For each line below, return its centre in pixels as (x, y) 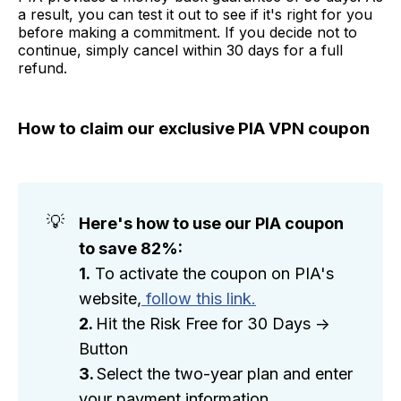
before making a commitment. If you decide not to (188, 32)
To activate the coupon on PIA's (212, 274)
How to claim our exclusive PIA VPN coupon (194, 128)
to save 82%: (131, 249)
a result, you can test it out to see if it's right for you (195, 14)
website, (110, 299)
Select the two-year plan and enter (225, 374)
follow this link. (199, 299)
